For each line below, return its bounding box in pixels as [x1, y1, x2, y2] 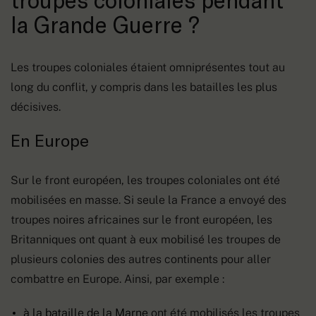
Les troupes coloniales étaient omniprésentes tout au [11, 60, 285, 74]
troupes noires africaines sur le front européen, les [11, 212, 272, 226]
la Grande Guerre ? [11, 10, 200, 37]
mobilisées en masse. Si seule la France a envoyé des [11, 193, 286, 207]
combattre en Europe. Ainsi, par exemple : [11, 272, 224, 286]
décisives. [11, 99, 61, 114]
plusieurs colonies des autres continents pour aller [11, 252, 271, 266]
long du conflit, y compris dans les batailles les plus [11, 80, 277, 94]
